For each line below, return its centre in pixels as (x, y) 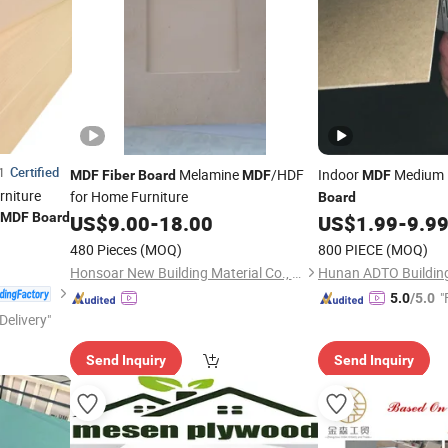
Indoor (340, 174)
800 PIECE (350, 249)
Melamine (208, 174)
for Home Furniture (128, 196)
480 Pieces (103, 249)
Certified (34, 172)
